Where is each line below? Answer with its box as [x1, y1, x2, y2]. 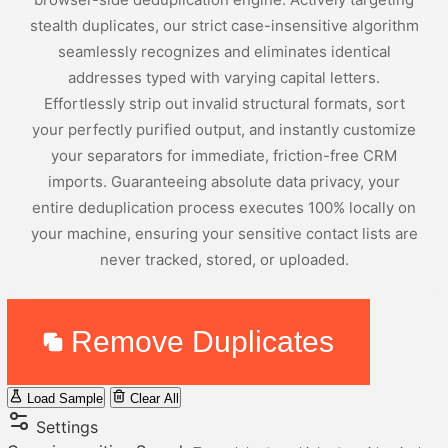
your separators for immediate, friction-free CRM [51, 146, 397, 165]
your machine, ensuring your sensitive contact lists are [30, 224, 418, 243]
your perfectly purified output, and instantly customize [32, 120, 416, 139]
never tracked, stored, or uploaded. [99, 250, 349, 269]
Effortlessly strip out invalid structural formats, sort [43, 94, 405, 113]
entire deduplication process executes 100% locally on [32, 198, 416, 217]
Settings [31, 417, 98, 437]
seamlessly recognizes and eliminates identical [57, 42, 391, 61]
